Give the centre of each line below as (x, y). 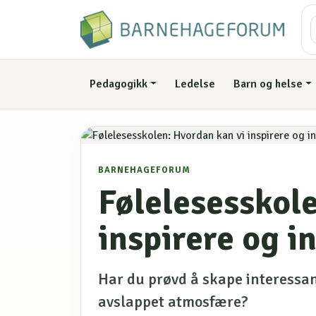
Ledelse (195, 84)
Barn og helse (268, 84)
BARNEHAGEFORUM (144, 170)
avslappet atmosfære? (173, 301)
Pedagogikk (118, 84)
